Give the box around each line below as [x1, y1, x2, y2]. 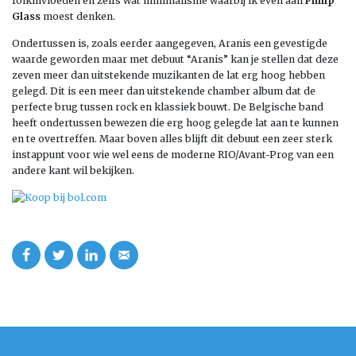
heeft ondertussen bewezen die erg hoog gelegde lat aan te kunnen [12, 116, 339, 129]
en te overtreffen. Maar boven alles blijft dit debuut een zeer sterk [12, 132, 332, 145]
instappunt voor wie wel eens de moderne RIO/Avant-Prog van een [12, 148, 334, 161]
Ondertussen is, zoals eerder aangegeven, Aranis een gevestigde [12, 37, 327, 49]
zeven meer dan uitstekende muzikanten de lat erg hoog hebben [12, 68, 325, 81]
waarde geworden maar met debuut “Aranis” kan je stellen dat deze [12, 52, 339, 65]
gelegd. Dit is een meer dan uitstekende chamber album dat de [12, 84, 315, 97]
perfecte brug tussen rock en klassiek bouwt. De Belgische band [12, 100, 323, 113]
